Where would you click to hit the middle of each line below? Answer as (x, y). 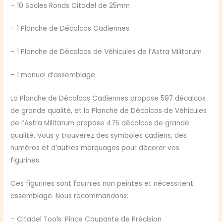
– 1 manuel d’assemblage (53, 75)
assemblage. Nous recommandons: (70, 196)
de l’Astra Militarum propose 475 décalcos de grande (100, 123)
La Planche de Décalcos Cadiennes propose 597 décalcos (108, 99)
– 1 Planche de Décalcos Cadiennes (70, 29)
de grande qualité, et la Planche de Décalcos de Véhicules (109, 111)
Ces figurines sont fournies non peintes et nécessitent (102, 183)
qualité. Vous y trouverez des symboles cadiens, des (99, 136)
